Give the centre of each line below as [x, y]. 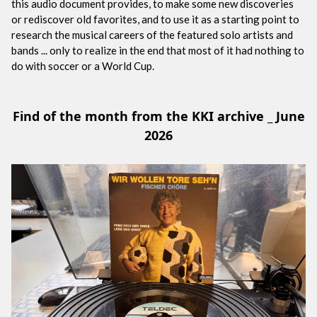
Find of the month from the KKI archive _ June [158, 116]
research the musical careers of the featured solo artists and [152, 34]
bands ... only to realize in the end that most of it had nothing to [158, 50]
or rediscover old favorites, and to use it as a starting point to [155, 19]
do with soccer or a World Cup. [83, 65]
